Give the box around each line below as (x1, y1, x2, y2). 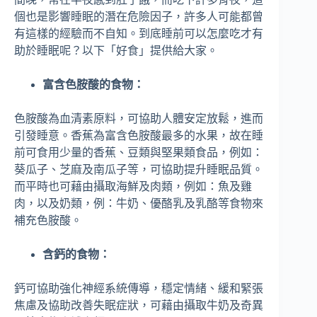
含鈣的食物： (42, 248, 110, 261)
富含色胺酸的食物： (42, 79, 144, 91)
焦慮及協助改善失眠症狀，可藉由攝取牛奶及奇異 (14, 299, 263, 312)
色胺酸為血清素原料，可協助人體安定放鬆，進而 (14, 113, 263, 125)
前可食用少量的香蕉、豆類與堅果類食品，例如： (14, 146, 263, 159)
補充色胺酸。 (14, 214, 82, 227)
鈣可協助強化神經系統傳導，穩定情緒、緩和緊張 (14, 282, 263, 295)
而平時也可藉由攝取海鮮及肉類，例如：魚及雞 (14, 180, 252, 193)
